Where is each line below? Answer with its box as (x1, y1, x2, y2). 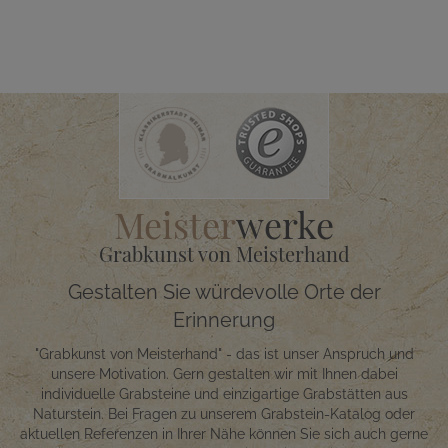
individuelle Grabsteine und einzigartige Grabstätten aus (40, 386, 408, 403)
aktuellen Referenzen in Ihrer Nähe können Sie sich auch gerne (20, 426, 428, 443)
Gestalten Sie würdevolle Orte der (67, 280, 381, 305)
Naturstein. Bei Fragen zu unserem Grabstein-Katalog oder (33, 406, 415, 423)
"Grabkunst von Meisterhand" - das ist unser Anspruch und (34, 346, 414, 363)
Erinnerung (173, 308, 275, 333)
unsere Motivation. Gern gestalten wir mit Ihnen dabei (50, 366, 398, 383)
